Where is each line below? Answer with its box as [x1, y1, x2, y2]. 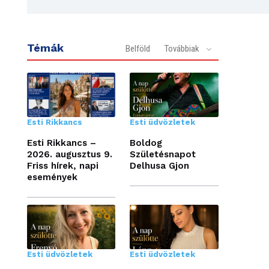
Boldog [130, 137, 163, 148]
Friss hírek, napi [26, 160, 98, 171]
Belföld [125, 43, 150, 55]
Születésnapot [130, 148, 196, 160]
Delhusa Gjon [130, 160, 190, 171]
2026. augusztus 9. [26, 148, 112, 160]
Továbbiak [164, 43, 199, 55]
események [26, 171, 77, 183]
